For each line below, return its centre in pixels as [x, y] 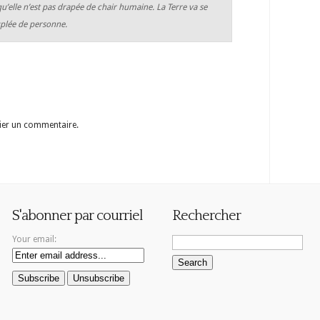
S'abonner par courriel [77, 215]
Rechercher [206, 215]
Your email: [34, 239]
